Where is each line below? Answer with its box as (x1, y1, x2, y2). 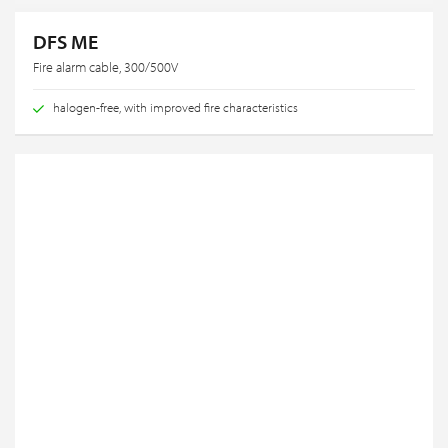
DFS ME (33, 28, 98, 54)
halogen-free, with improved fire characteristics (53, 98, 298, 115)
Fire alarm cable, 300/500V (33, 57, 178, 76)
